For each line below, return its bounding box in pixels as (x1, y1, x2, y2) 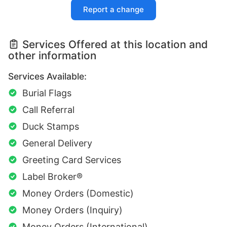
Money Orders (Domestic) (22, 187, 134, 199)
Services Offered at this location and (22, 37, 208, 51)
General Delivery (22, 137, 92, 148)
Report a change (83, 4, 144, 14)
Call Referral (22, 104, 74, 115)
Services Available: (8, 70, 87, 82)
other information (8, 49, 96, 62)
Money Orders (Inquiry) (22, 204, 123, 215)
